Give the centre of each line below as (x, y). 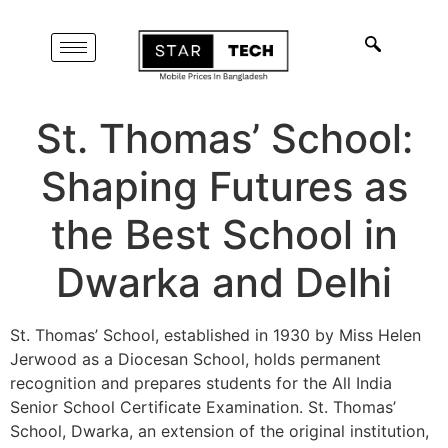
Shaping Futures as (224, 186)
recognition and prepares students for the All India (201, 382)
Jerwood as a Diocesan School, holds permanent (195, 358)
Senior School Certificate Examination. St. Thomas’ (203, 406)
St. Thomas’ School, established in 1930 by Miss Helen (215, 334)
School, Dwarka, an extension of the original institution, (219, 430)
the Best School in (224, 234)
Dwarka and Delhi (224, 282)
